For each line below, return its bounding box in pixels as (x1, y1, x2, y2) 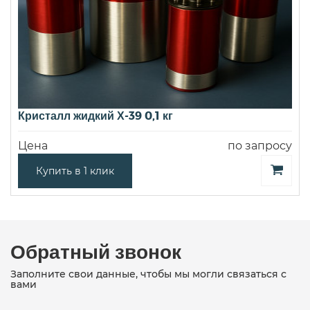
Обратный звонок (10, 239, 181, 262)
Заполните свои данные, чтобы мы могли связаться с (10, 267, 286, 280)
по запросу (228, 138, 292, 152)
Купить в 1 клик (36, 164, 114, 177)
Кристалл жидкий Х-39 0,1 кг (18, 108, 173, 122)
